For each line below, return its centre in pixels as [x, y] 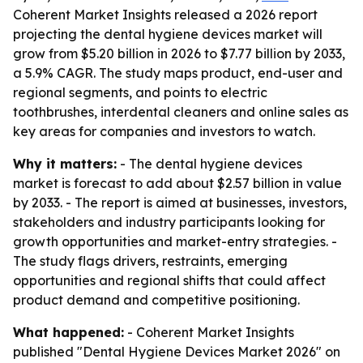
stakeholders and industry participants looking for [169, 222]
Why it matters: [65, 164]
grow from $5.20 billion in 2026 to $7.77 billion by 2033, [179, 53]
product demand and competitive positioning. [156, 300]
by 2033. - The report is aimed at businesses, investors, [180, 203]
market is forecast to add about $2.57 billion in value [177, 183]
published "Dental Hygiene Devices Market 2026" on [177, 352]
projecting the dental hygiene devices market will [168, 34]
